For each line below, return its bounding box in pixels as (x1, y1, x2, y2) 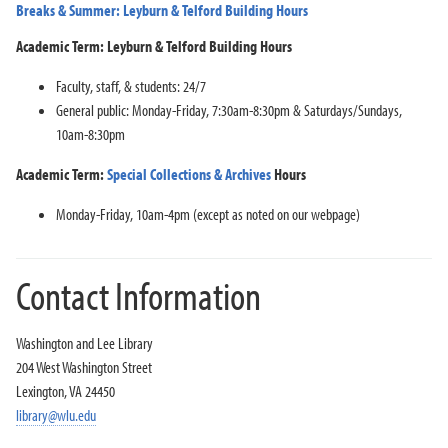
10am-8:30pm (56, 124, 125, 145)
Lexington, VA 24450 (16, 381, 115, 402)
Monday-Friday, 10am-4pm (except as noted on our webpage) (56, 204, 360, 225)
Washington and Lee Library (16, 333, 153, 354)
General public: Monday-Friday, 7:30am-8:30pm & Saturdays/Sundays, (56, 100, 402, 121)
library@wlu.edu (16, 405, 96, 426)
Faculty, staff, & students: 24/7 (56, 76, 206, 97)
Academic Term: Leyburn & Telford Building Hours (16, 36, 292, 57)
